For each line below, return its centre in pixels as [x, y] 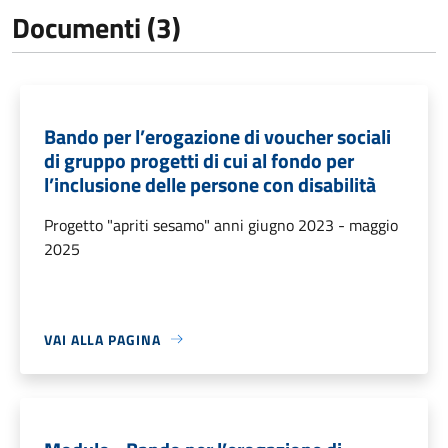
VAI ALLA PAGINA [102, 339]
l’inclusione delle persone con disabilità [210, 184]
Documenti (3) [96, 27]
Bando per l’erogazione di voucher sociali [217, 136]
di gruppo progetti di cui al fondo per [199, 160]
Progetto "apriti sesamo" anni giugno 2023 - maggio [221, 224]
